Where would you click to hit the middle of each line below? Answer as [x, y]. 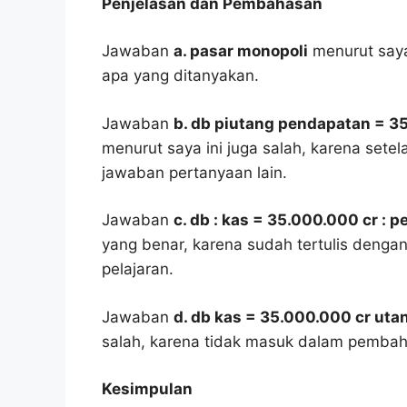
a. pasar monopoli [241, 51]
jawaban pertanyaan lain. [194, 172]
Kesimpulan [147, 389]
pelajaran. [138, 269]
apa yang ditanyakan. [180, 76]
